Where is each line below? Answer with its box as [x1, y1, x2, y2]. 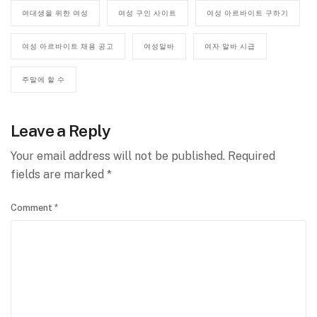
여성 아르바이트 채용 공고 [22, 42, 114, 51]
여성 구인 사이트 [118, 8, 177, 18]
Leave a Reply [11, 121, 110, 141]
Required [228, 149, 275, 163]
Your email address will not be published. [11, 149, 225, 163]
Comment [11, 202, 54, 214]
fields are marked [11, 168, 107, 182]
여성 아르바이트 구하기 [207, 8, 289, 18]
